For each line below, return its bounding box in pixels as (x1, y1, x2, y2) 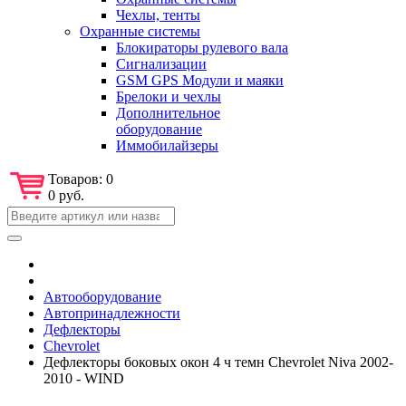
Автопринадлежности (43, 304, 180, 321)
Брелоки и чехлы (116, 88, 221, 104)
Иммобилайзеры (116, 137, 218, 153)
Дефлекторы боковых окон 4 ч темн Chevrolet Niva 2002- (43, 353, 393, 370)
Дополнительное (116, 104, 220, 121)
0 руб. (48, 187, 84, 203)
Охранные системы (80, 23, 200, 39)
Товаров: (48, 170, 106, 187)
